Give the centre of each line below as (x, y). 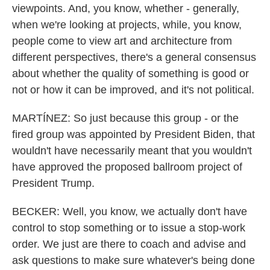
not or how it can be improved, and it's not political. (133, 90)
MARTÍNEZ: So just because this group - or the (125, 118)
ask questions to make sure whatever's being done (133, 260)
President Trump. (53, 183)
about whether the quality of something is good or (130, 74)
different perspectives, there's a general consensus (134, 57)
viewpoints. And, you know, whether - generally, (126, 8)
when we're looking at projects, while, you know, (127, 25)
